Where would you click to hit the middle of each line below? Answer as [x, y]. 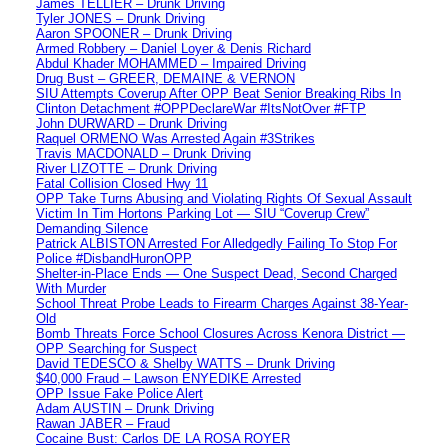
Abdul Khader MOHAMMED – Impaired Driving [171, 63]
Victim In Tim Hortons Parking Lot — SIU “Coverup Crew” [202, 213]
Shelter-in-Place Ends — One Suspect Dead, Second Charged [216, 273]
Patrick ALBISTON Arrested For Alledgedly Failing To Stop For [216, 243]
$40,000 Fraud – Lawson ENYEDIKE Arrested [168, 378]
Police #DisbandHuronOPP [114, 258]
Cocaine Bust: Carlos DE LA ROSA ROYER [163, 438]
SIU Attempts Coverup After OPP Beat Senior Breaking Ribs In [218, 93]
